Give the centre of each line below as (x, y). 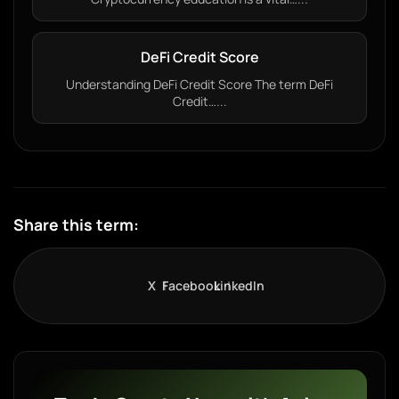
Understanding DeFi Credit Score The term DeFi (199, 84)
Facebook (191, 285)
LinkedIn (239, 285)
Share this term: (76, 224)
